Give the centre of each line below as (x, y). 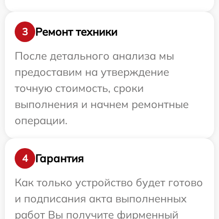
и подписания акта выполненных (101, 198)
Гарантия (59, 158)
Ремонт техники (76, 32)
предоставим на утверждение (92, 72)
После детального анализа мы (94, 56)
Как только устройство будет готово (109, 182)
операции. (41, 120)
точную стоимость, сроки (79, 88)
